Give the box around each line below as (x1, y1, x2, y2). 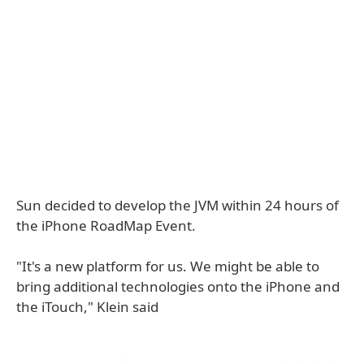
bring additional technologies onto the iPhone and (16, 277, 340, 296)
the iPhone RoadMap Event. (16, 216, 196, 235)
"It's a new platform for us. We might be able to (16, 257, 319, 275)
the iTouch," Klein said (16, 297, 158, 316)
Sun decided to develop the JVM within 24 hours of (16, 196, 339, 214)
